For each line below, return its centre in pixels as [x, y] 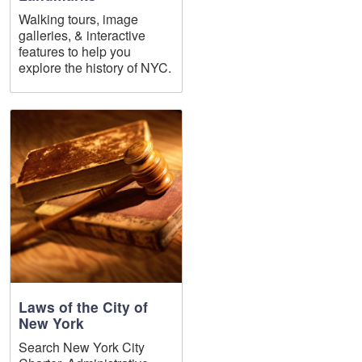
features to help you [75, 51]
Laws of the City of [84, 306]
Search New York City [82, 347]
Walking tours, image [79, 19]
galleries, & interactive [82, 35]
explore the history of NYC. [95, 67]
